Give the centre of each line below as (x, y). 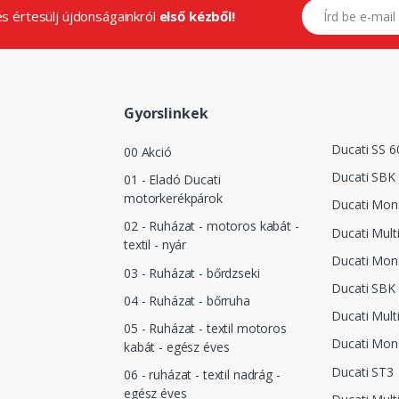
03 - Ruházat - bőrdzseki (192, 273)
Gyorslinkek (166, 113)
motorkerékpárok (173, 199)
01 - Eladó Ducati (172, 180)
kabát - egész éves (177, 347)
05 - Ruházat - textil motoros (205, 329)
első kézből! (197, 16)
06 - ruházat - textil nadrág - (202, 375)
